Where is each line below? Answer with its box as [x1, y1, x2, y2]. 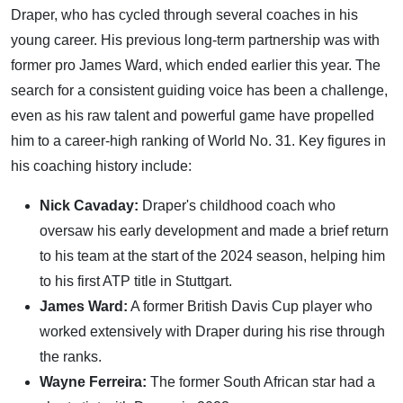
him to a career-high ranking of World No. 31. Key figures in [11, 132, 386, 148]
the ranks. [40, 348, 102, 364]
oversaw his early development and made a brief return [40, 222, 389, 238]
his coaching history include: [11, 157, 192, 174]
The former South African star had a [147, 373, 375, 390]
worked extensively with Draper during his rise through [40, 323, 385, 339]
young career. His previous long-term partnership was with [11, 31, 380, 48]
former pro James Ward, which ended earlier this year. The [11, 57, 381, 73]
